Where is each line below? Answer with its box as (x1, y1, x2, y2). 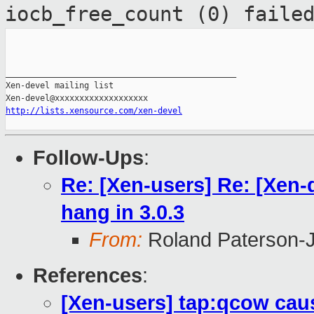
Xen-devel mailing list (6, 81, 114, 91)
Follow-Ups (33, 146, 144, 170)
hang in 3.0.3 (61, 201, 184, 224)
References (33, 264, 142, 287)
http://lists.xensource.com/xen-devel (6, 106, 182, 116)
